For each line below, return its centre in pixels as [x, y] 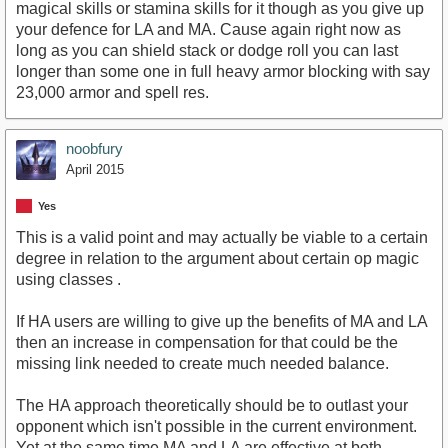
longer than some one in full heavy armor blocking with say [223, 72]
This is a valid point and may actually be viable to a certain [222, 237]
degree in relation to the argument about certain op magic [217, 258]
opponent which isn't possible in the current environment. [216, 426]
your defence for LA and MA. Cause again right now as [208, 30]
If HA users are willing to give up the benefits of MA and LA [221, 321]
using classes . [68, 279]
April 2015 [95, 170]
